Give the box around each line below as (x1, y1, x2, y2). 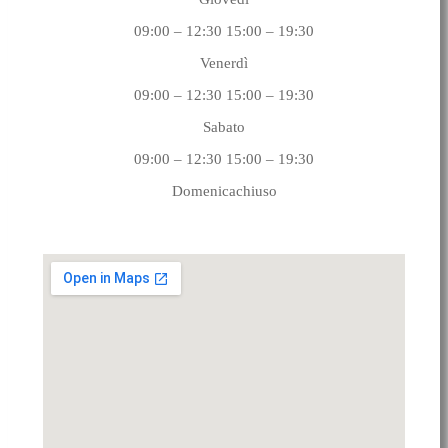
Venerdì (200, 54, 248, 71)
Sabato (203, 118, 245, 135)
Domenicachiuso (171, 182, 277, 199)
